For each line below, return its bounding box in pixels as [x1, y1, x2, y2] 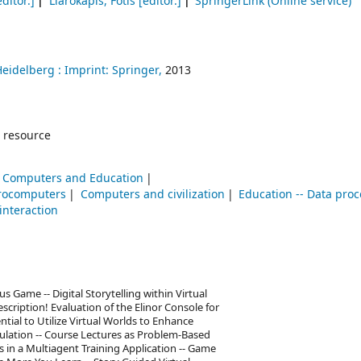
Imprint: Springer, [64, 62, 162, 80]
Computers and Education [2, 170, 143, 188]
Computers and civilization [80, 186, 225, 204]
